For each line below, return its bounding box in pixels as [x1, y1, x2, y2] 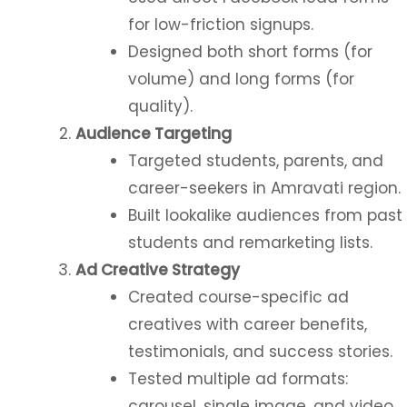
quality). [127, 95, 193, 117]
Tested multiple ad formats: [127, 368, 348, 390]
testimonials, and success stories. [127, 341, 392, 362]
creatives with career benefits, [127, 313, 367, 335]
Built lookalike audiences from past [127, 204, 402, 226]
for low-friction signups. [127, 14, 313, 35]
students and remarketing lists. [127, 232, 372, 253]
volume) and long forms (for [127, 68, 354, 90]
